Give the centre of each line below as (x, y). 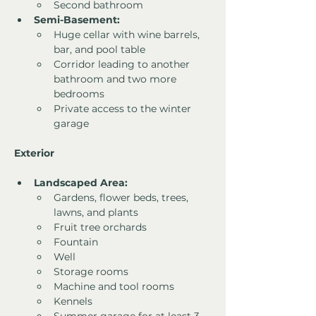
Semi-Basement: (77, 20)
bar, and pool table (99, 50)
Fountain (76, 242)
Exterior (34, 153)
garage (71, 124)
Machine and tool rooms (114, 287)
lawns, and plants (96, 213)
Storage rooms (91, 272)
